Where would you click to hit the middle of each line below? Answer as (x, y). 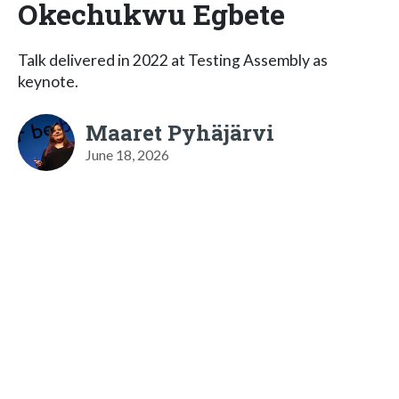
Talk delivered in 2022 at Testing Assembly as (173, 60)
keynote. (48, 81)
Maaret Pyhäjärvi (180, 132)
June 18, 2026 (127, 154)
